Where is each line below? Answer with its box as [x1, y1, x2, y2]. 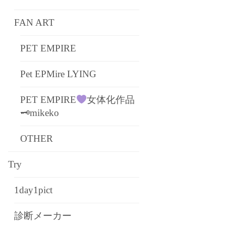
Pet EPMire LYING [20, 69, 96, 79]
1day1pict [14, 185, 52, 195]
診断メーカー [14, 210, 72, 221]
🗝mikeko [20, 107, 59, 118]
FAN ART [14, 17, 54, 28]
